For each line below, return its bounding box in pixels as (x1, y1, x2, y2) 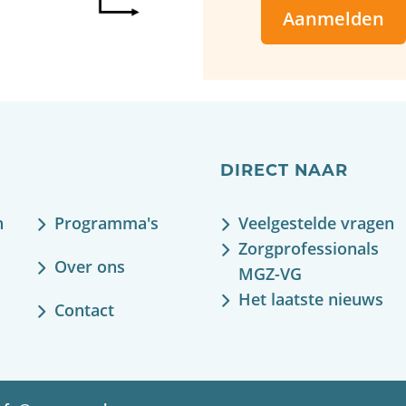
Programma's (54, 212, 159, 234)
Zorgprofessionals (238, 237, 380, 259)
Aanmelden (283, 6, 384, 31)
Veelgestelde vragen (238, 212, 395, 234)
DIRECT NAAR (220, 163, 349, 180)
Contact (54, 299, 115, 321)
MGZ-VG (238, 263, 303, 285)
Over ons (54, 256, 126, 277)
